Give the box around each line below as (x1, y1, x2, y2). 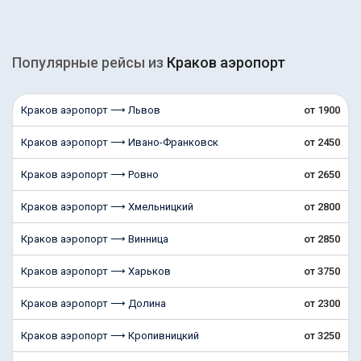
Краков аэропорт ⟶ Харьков (21, 265, 171, 277)
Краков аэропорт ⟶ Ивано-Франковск (21, 136, 218, 148)
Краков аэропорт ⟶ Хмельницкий (21, 201, 193, 213)
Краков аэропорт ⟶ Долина (21, 297, 166, 309)
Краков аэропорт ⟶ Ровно (21, 168, 159, 180)
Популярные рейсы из (12, 54, 167, 71)
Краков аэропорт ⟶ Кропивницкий (21, 330, 199, 342)
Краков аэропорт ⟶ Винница (21, 233, 168, 245)
